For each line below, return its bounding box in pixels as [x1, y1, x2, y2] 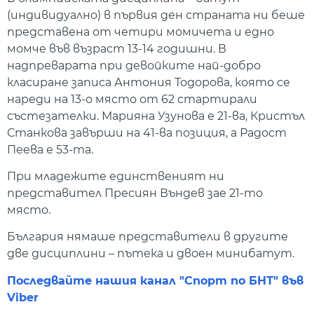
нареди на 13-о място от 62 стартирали [7, 92, 257, 106]
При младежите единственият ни [7, 170, 224, 184]
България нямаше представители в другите [7, 230, 288, 244]
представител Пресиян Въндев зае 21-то [7, 186, 263, 200]
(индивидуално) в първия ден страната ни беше [7, 8, 305, 22]
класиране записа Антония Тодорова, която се [7, 75, 290, 89]
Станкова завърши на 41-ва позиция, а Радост [7, 125, 287, 139]
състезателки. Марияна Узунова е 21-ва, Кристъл [7, 109, 305, 123]
